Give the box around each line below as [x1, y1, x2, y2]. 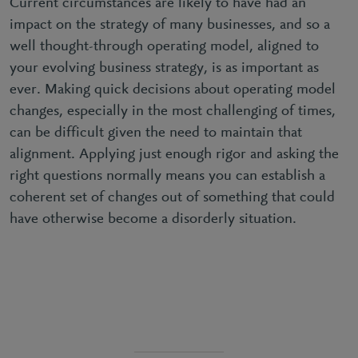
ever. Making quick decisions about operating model [10, 82, 336, 97]
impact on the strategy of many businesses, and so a [10, 17, 330, 33]
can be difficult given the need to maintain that [10, 125, 302, 141]
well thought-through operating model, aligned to [10, 38, 319, 54]
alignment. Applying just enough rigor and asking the [10, 146, 339, 162]
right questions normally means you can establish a [10, 168, 325, 184]
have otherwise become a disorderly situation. [10, 211, 304, 227]
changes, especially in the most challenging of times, [10, 103, 336, 119]
